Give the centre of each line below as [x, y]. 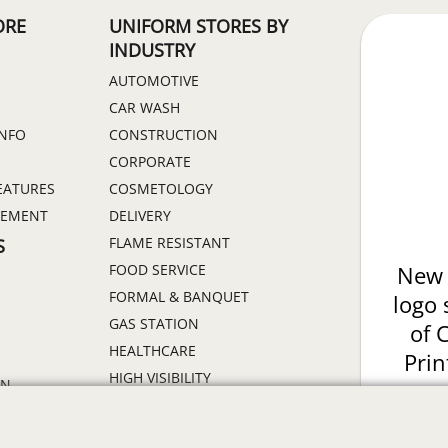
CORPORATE [150, 162]
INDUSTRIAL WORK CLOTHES [204, 432]
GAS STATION [154, 324]
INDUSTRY [152, 50]
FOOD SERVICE [157, 270]
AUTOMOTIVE [154, 81]
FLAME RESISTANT [169, 243]
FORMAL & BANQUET [179, 297]
